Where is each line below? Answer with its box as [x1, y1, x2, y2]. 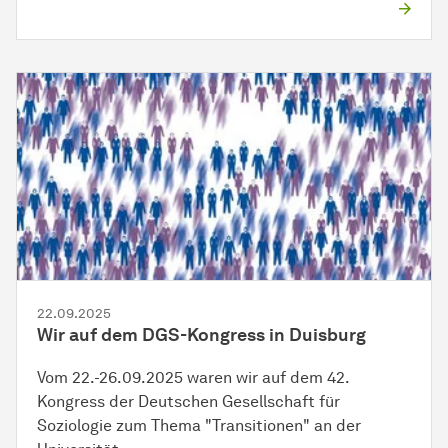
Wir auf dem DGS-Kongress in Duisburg [37, 324, 366, 347]
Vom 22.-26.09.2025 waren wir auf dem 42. [37, 368, 349, 388]
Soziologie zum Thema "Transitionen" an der [37, 416, 361, 436]
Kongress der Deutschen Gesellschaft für [37, 392, 340, 412]
